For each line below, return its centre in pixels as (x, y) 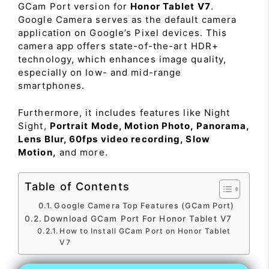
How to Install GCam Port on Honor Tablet (145, 231)
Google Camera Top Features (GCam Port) (144, 206)
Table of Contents (77, 186)
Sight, (34, 125)
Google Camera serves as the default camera (128, 20)
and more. (82, 152)
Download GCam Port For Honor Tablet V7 (138, 219)
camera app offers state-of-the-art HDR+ (118, 46)
